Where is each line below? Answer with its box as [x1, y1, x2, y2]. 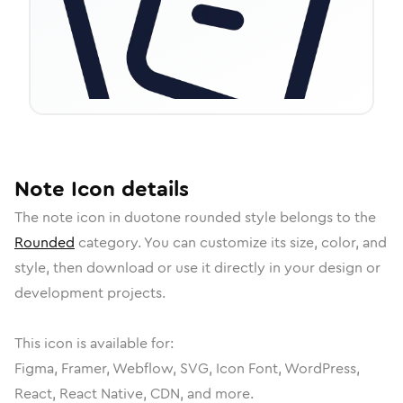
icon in [73, 207, 124, 228]
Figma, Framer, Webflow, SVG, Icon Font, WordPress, [14, 358, 360, 379]
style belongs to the [241, 207, 376, 228]
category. [75, 232, 144, 253]
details [115, 174, 189, 204]
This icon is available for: [14, 333, 174, 354]
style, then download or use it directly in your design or [14, 257, 381, 278]
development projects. [14, 282, 166, 303]
